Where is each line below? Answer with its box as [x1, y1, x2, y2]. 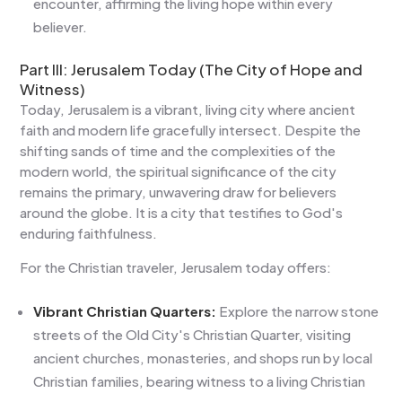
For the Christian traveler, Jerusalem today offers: [20, 258, 332, 275]
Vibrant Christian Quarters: [33, 301, 217, 319]
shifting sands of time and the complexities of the [20, 141, 336, 159]
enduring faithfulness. [20, 223, 158, 241]
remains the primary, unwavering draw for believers [20, 182, 337, 200]
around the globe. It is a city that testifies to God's [20, 203, 344, 221]
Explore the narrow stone [216, 301, 380, 319]
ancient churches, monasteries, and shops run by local [33, 348, 373, 366]
